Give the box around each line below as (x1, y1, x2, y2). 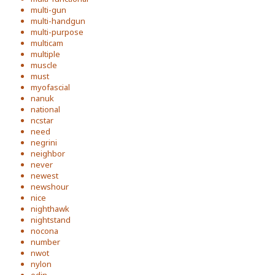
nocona (31, 225, 58, 236)
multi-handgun (31, 15, 85, 26)
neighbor (31, 148, 65, 159)
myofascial (31, 82, 70, 93)
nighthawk (31, 203, 69, 214)
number (31, 236, 60, 247)
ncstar (31, 115, 53, 126)
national (31, 104, 60, 115)
